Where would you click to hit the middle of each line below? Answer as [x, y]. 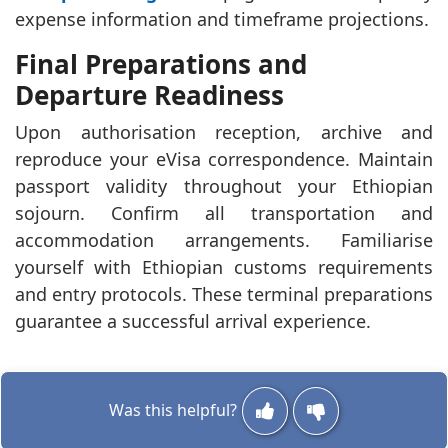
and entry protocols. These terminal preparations [224, 293]
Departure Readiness [149, 94]
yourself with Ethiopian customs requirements [224, 266]
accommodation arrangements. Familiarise [224, 239]
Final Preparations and [161, 63]
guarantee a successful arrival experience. [193, 320]
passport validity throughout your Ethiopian [224, 185]
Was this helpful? [173, 409]
